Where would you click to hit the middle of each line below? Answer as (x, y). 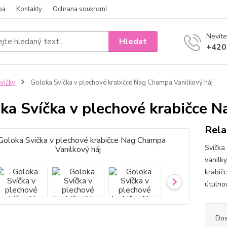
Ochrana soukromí (80, 9)
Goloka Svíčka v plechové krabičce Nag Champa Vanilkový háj (121, 83)
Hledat (133, 41)
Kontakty (29, 9)
